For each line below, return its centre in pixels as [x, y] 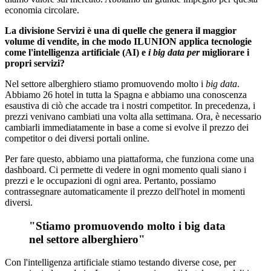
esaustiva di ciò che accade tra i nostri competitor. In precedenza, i [130, 105]
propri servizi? [36, 63]
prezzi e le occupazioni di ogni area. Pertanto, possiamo [110, 180]
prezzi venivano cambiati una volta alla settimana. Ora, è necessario [133, 116]
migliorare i [224, 52]
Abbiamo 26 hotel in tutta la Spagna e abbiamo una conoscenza [126, 94]
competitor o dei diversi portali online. [77, 138]
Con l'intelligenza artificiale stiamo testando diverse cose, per [120, 263]
